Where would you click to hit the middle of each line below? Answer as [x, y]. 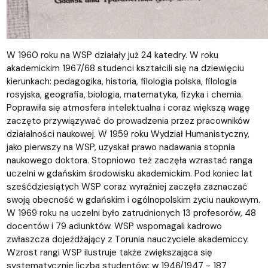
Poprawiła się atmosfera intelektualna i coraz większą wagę [128, 107]
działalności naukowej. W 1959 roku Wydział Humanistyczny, [128, 134]
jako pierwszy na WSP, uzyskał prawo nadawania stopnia [121, 147]
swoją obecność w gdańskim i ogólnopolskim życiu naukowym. [133, 200]
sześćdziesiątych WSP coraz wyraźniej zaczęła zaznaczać [127, 186]
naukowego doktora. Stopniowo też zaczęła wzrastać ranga [129, 160]
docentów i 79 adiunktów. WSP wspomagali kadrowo [114, 226]
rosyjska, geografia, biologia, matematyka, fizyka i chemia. [124, 94]
